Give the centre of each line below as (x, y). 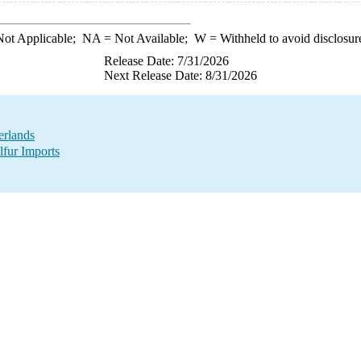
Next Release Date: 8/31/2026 (180, 75)
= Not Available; (147, 38)
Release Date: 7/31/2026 (166, 61)
